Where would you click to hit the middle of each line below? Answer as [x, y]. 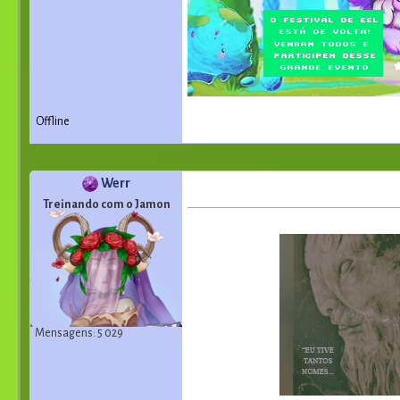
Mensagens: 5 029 [79, 333]
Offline [53, 121]
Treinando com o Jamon [106, 204]
